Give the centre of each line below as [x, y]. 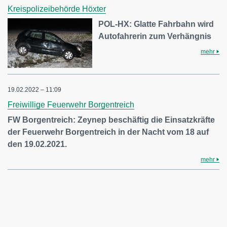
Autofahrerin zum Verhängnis [155, 36]
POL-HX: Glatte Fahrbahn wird [156, 24]
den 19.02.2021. [37, 144]
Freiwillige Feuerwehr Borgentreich [71, 105]
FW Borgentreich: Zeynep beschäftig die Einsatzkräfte [111, 120]
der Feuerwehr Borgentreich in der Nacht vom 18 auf [108, 132]
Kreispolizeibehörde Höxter [57, 9]
